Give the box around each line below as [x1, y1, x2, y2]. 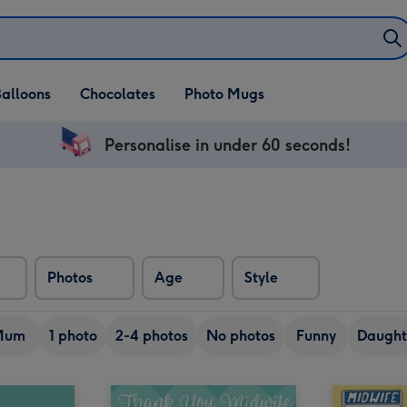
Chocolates [80, 85, 155, 103]
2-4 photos [115, 327, 188, 344]
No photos [206, 327, 275, 344]
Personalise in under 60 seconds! [104, 134, 351, 155]
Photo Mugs [184, 85, 264, 103]
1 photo [49, 327, 97, 344]
